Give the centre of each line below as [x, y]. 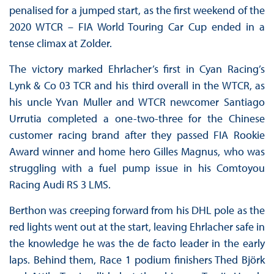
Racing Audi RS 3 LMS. [60, 185]
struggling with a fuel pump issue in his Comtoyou [137, 168]
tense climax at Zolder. [60, 43]
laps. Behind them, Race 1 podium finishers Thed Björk [137, 260]
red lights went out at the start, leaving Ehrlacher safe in [137, 227]
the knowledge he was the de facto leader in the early [137, 243]
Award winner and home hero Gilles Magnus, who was [137, 152]
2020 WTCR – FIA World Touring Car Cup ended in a [137, 27]
